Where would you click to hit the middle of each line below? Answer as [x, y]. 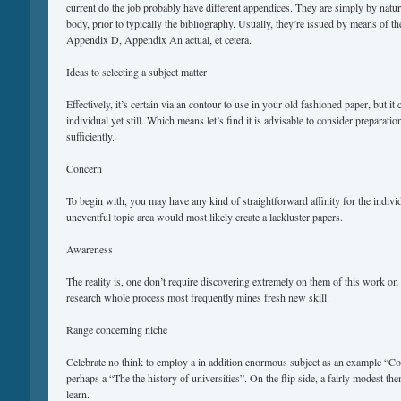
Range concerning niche [117, 329]
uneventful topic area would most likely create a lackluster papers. [205, 217]
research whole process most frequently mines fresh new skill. [198, 297]
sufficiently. [90, 136]
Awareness [90, 249]
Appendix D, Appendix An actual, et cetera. [159, 39]
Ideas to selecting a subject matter [137, 72]
